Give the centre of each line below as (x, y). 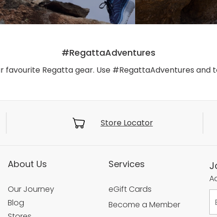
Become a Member (144, 205)
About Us (27, 164)
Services (127, 164)
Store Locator (127, 123)
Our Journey (31, 189)
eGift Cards (130, 189)
